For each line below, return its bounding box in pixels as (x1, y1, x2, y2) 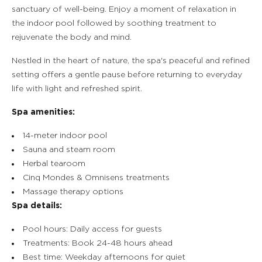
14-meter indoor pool (23, 132, 107, 140)
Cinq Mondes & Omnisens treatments (23, 174, 170, 182)
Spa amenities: (12, 108, 75, 116)
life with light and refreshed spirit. (12, 85, 142, 93)
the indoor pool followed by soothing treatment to (12, 19, 216, 27)
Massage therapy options (23, 188, 123, 196)
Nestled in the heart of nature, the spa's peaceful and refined (12, 57, 250, 65)
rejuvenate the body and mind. (12, 33, 132, 42)
